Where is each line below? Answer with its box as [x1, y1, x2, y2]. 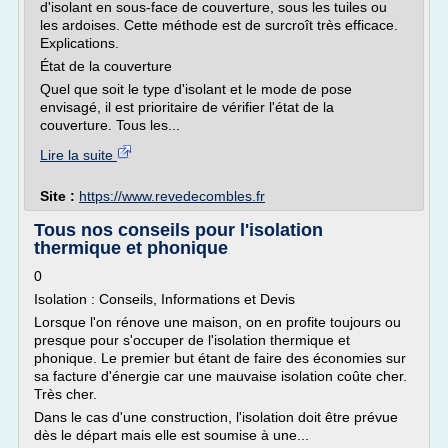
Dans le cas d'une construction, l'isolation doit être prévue [34, 409, 398, 425]
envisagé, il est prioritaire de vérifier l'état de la [40, 99, 334, 115]
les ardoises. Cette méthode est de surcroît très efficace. [40, 17, 398, 33]
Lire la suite [40, 147, 117, 163]
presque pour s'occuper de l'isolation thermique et [34, 332, 350, 348]
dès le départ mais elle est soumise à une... [34, 427, 309, 443]
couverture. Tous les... [40, 117, 180, 133]
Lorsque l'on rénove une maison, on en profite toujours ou [34, 314, 401, 330]
